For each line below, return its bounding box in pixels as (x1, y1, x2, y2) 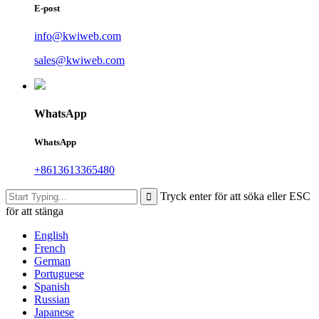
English (34, 229, 68, 241)
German (34, 254, 70, 267)
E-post (34, 3, 60, 14)
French (34, 241, 66, 254)
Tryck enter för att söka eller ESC (160, 189, 310, 202)
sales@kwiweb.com (34, 54, 125, 67)
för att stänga (6, 204, 63, 217)
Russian (34, 293, 70, 305)
